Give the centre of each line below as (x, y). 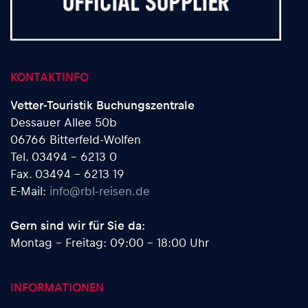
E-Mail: (30, 190)
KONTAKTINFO (49, 76)
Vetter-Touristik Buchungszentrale (102, 104)
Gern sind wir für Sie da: (78, 224)
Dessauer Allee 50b (64, 121)
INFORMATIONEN (57, 286)
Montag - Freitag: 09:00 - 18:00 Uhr (110, 242)
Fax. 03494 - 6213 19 (67, 173)
